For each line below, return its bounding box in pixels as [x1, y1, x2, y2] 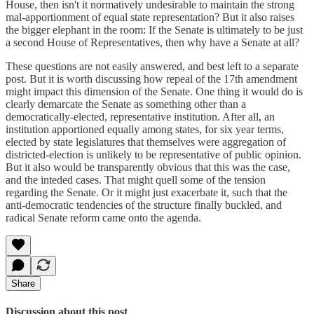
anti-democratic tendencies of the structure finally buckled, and [6, 198, 282, 211]
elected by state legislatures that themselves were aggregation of [6, 135, 286, 148]
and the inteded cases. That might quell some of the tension [6, 173, 266, 186]
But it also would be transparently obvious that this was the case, [6, 161, 290, 173]
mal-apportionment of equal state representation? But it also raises [6, 11, 294, 23]
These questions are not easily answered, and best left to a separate [6, 60, 299, 72]
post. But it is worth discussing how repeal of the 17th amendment [6, 72, 297, 85]
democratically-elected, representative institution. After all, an [6, 110, 275, 123]
